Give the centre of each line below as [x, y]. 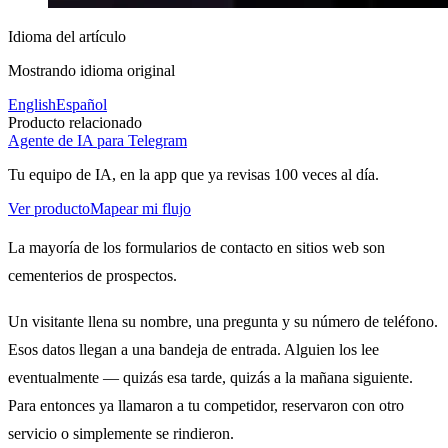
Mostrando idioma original [91, 70]
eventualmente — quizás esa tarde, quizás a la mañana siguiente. [210, 377]
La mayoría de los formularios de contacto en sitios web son [196, 248]
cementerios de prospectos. [92, 276]
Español [81, 104]
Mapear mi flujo [140, 208]
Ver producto [49, 208]
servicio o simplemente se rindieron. [121, 433]
